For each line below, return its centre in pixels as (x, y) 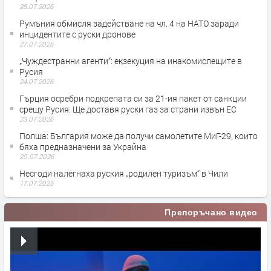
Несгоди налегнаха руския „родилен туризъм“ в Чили (124, 173)
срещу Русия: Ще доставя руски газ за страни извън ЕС (128, 109)
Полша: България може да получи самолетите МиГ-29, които (139, 135)
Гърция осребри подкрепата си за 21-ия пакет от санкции (133, 98)
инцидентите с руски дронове (77, 34)
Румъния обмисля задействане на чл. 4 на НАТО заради (129, 23)
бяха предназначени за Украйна (83, 146)
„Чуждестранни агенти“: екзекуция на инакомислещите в (131, 60)
